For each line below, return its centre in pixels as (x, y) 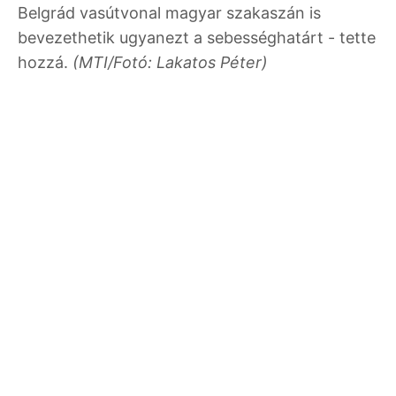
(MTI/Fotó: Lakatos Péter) (170, 62)
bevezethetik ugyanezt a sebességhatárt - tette (197, 37)
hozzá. (45, 62)
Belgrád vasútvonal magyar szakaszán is (169, 12)
